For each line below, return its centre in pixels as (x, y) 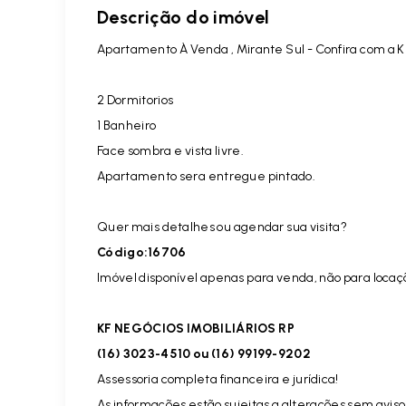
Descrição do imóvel (184, 17)
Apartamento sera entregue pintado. (206, 176)
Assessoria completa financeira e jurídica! (218, 379)
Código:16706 (142, 252)
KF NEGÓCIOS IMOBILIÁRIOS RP (196, 329)
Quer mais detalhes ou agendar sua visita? (222, 227)
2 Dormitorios (135, 100)
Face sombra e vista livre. (170, 151)
